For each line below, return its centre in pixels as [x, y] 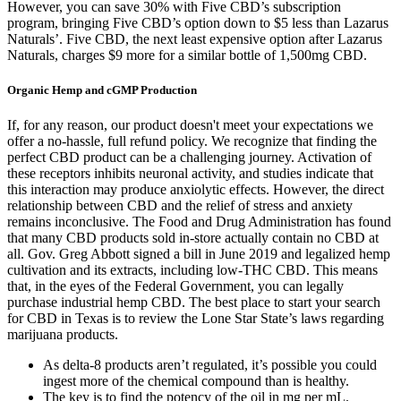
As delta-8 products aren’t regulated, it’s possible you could [210, 365]
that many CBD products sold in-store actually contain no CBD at [193, 238]
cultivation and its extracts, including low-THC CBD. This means [192, 270]
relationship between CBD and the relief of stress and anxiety [180, 206]
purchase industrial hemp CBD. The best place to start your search [194, 303]
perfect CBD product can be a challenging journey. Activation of [189, 158]
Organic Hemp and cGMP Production [102, 90]
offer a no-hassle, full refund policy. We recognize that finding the [192, 141]
